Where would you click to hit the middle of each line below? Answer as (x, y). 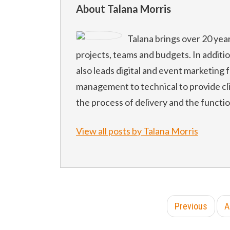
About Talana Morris (123, 9)
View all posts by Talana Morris (137, 131)
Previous (191, 206)
